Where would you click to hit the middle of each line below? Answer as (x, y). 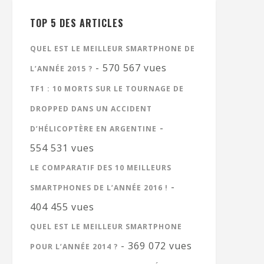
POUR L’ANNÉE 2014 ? (74, 247)
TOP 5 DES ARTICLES (77, 23)
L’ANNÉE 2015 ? (61, 69)
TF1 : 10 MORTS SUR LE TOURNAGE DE (107, 89)
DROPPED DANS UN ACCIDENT (91, 109)
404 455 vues (62, 207)
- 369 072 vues (155, 246)
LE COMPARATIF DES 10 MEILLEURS (101, 168)
